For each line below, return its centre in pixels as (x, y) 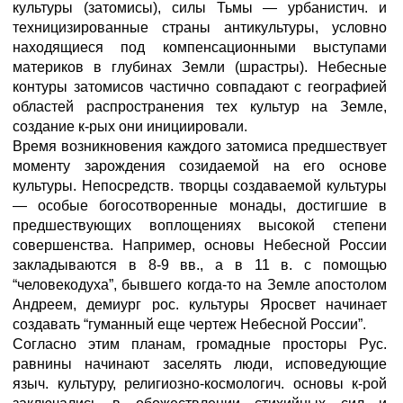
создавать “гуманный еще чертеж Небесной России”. (189, 324)
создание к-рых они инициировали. (130, 126)
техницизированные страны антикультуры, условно (200, 27)
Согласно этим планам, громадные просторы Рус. (200, 344)
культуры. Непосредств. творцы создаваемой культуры (200, 186)
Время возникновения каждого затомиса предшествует (200, 146)
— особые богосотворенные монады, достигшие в (200, 206)
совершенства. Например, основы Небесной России (200, 245)
